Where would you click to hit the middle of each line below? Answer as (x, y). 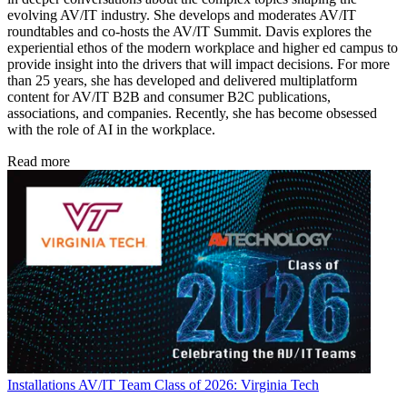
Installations (41, 384)
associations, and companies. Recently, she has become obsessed (192, 113)
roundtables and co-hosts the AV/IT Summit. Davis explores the (189, 31)
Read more (39, 161)
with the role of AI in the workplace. (111, 129)
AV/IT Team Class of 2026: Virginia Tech (199, 384)
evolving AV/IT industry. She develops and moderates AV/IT (182, 15)
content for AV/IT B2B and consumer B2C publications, (169, 96)
